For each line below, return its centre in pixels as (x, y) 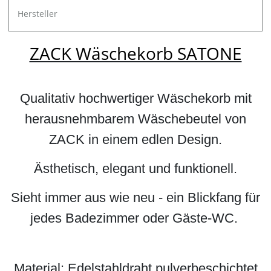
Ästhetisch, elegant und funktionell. (135, 169)
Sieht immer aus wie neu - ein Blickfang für (135, 198)
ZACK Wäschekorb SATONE (135, 54)
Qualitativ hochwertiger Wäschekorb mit (135, 99)
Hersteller (38, 13)
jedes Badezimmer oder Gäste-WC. (135, 218)
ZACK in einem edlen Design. (135, 140)
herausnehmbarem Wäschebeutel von (135, 119)
